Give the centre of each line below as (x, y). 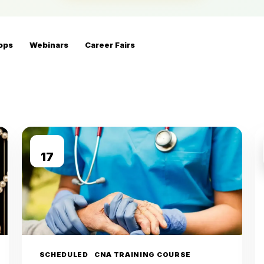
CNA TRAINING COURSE (143, 255)
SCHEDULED (64, 255)
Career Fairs (110, 44)
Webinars (49, 44)
